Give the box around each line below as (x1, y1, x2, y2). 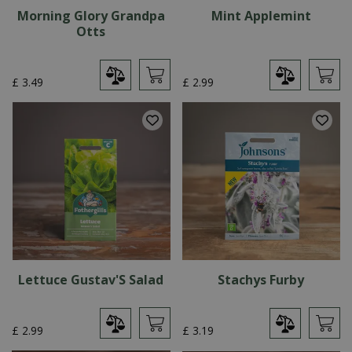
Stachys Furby (218, 271, 305, 288)
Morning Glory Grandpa (16, 6, 165, 24)
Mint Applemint (211, 6, 311, 24)
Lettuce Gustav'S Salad (18, 271, 164, 288)
